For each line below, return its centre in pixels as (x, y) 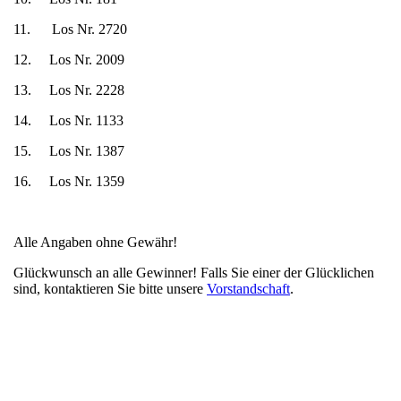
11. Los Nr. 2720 (70, 29)
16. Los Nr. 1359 (69, 181)
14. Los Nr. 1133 (68, 120)
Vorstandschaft (248, 289)
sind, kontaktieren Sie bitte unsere (110, 289)
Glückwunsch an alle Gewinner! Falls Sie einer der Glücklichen (194, 273)
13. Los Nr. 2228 (69, 90)
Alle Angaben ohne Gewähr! (95, 242)
